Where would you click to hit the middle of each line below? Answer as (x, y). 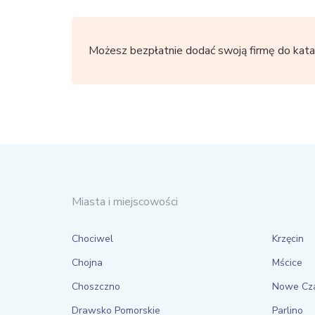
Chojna (87, 263)
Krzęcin (288, 239)
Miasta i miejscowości (125, 202)
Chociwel (92, 239)
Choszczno (96, 287)
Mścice (287, 263)
